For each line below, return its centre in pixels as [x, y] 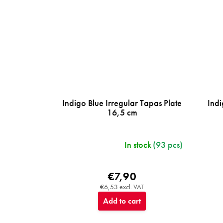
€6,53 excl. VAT [122, 186]
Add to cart [122, 201]
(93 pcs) [167, 144]
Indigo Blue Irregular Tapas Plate [122, 103]
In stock [138, 144]
